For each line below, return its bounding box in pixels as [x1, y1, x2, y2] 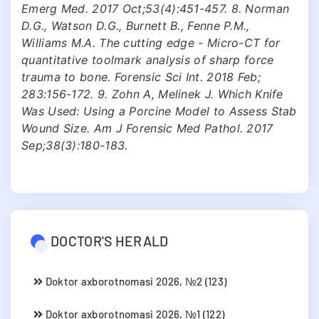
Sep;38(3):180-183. [21, 137, 128, 152]
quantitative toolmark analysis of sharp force [21, 52, 274, 67]
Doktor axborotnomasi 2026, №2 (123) [43, 274, 227, 288]
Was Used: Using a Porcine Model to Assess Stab [21, 103, 297, 118]
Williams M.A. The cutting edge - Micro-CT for [21, 35, 281, 50]
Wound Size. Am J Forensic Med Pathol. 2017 [21, 120, 273, 135]
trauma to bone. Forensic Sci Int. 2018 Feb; [21, 69, 261, 84]
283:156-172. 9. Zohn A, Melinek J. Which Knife [21, 86, 283, 101]
